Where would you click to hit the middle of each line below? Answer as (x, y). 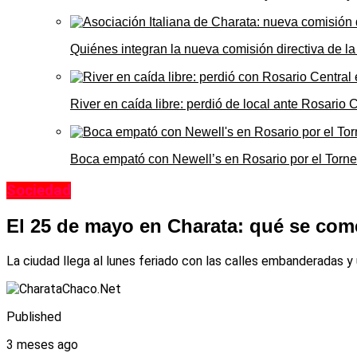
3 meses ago (42, 344)
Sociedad (39, 191)
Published (34, 316)
